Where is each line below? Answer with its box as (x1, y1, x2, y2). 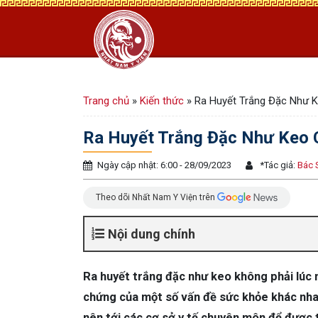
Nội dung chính (108, 226, 195, 241)
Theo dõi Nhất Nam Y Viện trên (96, 192, 217, 202)
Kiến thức (140, 94, 184, 107)
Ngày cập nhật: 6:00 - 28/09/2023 (97, 160, 231, 170)
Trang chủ (83, 94, 129, 107)
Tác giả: (264, 160, 295, 170)
